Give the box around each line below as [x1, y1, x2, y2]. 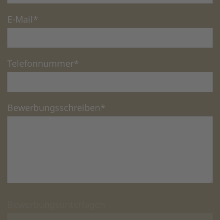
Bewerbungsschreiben [7, 102, 100, 114]
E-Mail [7, 13, 33, 26]
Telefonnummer [7, 57, 74, 70]
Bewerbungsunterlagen [7, 198, 105, 211]
